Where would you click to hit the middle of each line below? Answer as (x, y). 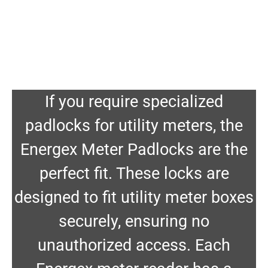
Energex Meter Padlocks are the (134, 150)
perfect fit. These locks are (134, 174)
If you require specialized (134, 102)
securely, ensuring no (134, 222)
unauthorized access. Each (134, 246)
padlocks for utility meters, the (134, 126)
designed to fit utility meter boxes (134, 198)
